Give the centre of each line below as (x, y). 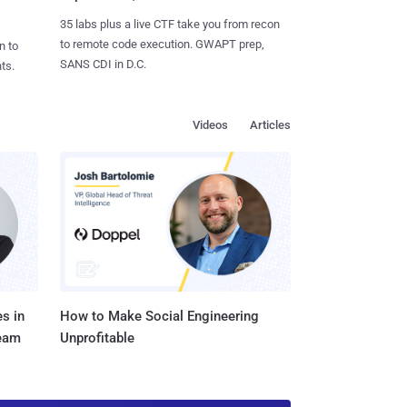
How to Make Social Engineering (159, 317)
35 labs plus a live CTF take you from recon (169, 24)
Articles (270, 124)
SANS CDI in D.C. (103, 64)
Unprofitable (97, 338)
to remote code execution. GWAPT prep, (162, 44)
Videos (210, 124)
